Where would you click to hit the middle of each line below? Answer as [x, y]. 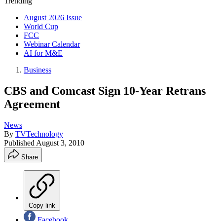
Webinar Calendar [52, 44]
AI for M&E [43, 53]
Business [37, 70]
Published [20, 143]
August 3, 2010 [60, 143]
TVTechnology [39, 134]
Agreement [32, 104]
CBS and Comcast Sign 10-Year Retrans [105, 91]
